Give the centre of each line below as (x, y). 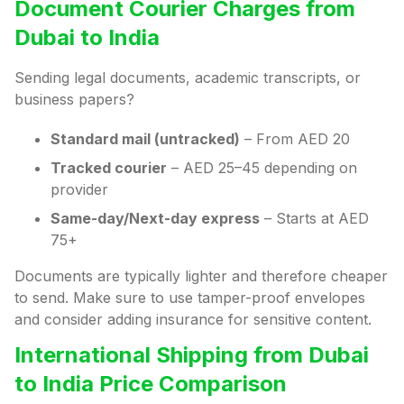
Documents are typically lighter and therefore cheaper (201, 276)
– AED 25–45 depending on (262, 168)
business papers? (74, 100)
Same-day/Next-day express (155, 219)
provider (79, 190)
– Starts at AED (314, 219)
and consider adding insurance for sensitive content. (193, 320)
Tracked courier (109, 168)
